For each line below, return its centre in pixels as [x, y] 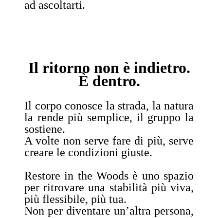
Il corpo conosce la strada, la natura [109, 105]
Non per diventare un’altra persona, [109, 210]
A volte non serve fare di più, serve [109, 140]
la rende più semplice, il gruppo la [109, 117]
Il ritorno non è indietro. [109, 67]
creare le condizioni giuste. [88, 152]
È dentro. [109, 81]
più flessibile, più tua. [75, 199]
